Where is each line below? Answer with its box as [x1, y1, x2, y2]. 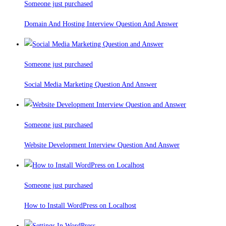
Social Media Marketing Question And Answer [24, 81, 157, 89]
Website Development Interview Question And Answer [24, 141, 180, 149]
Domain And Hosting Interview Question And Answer [24, 20, 178, 28]
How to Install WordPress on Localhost [24, 202, 136, 210]
